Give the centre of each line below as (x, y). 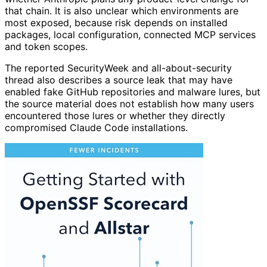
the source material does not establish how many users (129, 104)
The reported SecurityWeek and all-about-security (118, 68)
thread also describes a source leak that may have (119, 80)
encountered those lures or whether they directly (115, 116)
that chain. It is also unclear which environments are (122, 11)
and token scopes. (46, 47)
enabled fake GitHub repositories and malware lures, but (133, 92)
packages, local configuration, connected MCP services (130, 35)
